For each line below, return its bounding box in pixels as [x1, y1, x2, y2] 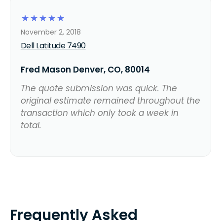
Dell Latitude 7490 [20, 39, 86, 51]
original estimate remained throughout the [20, 94, 200, 107]
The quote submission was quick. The [20, 82, 177, 94]
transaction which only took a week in [20, 107, 179, 119]
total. [20, 119, 41, 131]
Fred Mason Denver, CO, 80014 [20, 63, 150, 75]
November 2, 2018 [20, 27, 81, 37]
